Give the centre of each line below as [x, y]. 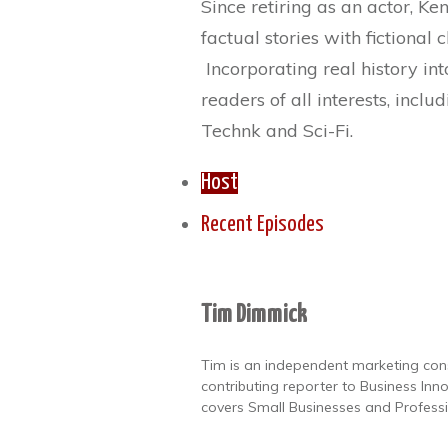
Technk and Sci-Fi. [277, 130]
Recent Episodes [262, 225]
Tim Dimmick [254, 315]
